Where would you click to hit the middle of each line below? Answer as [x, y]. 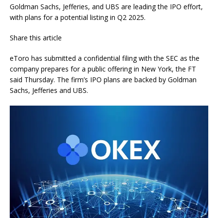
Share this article [36, 38]
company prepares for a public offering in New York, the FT [103, 69]
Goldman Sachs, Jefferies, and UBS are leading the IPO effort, [106, 7]
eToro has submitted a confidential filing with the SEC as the [105, 58]
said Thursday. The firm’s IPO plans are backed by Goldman [103, 80]
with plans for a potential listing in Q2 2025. [78, 18]
